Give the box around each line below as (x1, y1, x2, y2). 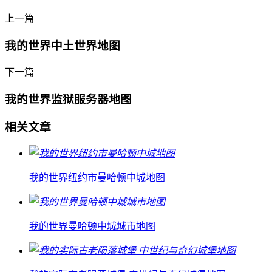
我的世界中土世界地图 (5, 39, 120, 52)
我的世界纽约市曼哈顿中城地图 (29, 172, 165, 183)
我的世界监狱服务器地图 (5, 93, 132, 106)
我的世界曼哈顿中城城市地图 (29, 221, 155, 232)
